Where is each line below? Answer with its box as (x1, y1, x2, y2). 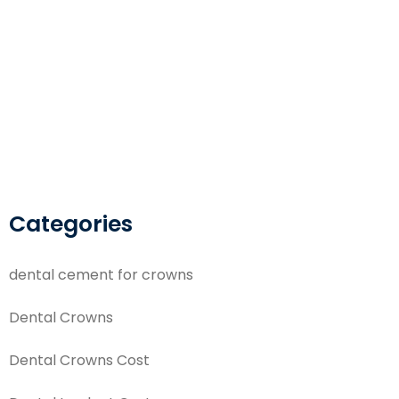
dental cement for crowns (9, 264, 193, 285)
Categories (9, 208, 133, 240)
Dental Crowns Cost (9, 349, 150, 370)
